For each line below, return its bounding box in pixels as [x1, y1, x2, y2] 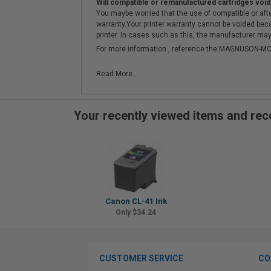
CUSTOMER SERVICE [99, 253, 183, 263]
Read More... [96, 70, 138, 78]
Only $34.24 [116, 208, 156, 217]
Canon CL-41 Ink [105, 197, 167, 206]
